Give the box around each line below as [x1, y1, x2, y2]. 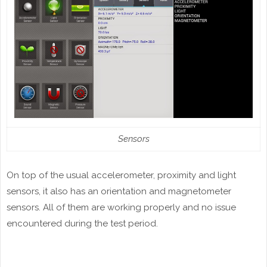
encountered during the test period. [7, 218, 158, 229]
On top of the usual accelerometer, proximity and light [7, 170, 236, 181]
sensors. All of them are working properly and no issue [7, 202, 236, 213]
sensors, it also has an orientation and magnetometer [7, 186, 231, 197]
